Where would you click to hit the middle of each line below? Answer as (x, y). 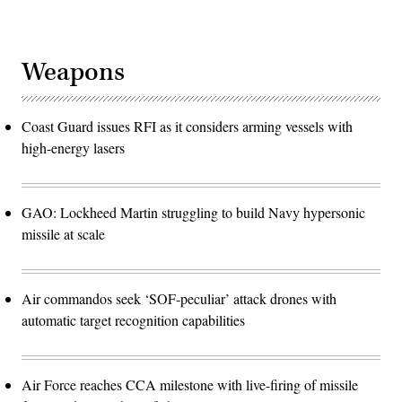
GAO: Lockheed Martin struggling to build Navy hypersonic (193, 212)
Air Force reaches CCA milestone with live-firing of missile (190, 384)
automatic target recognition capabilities (133, 319)
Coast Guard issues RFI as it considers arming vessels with (187, 126)
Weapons (73, 72)
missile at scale (63, 233)
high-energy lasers (73, 147)
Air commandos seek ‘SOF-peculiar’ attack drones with (179, 298)
